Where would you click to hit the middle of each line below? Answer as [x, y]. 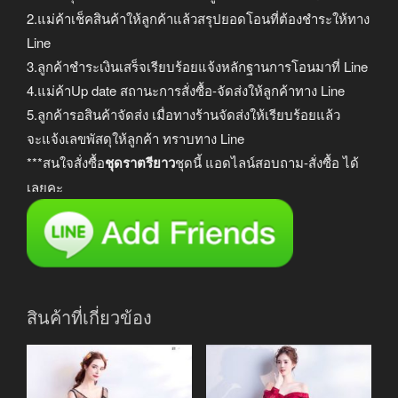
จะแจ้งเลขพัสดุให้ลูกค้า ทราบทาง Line [135, 139]
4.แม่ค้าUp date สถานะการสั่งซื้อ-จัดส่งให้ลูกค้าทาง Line [186, 91]
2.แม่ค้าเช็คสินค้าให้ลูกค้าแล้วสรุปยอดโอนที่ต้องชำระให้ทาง [198, 19]
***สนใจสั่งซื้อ [66, 163]
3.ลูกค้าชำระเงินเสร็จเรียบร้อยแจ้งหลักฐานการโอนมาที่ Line [197, 67]
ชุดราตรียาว [140, 163]
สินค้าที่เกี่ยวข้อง [89, 317]
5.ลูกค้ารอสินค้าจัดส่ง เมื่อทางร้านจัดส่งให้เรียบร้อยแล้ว [183, 115]
